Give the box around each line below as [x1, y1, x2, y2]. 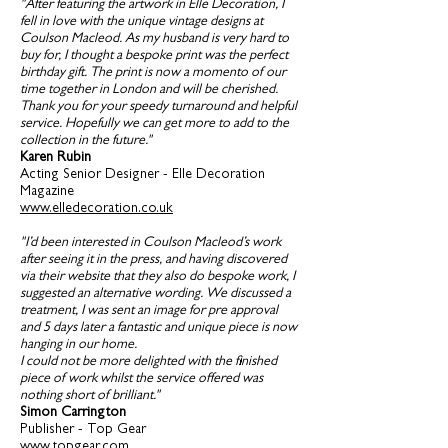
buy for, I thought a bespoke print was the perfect [20, 49, 288, 64]
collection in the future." [20, 134, 152, 149]
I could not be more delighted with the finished [20, 355, 277, 370]
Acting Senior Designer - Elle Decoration [20, 168, 265, 183]
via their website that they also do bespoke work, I [20, 270, 295, 285]
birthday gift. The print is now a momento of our [20, 66, 286, 81]
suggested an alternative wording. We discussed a [20, 287, 291, 302]
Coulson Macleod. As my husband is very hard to [20, 32, 289, 47]
